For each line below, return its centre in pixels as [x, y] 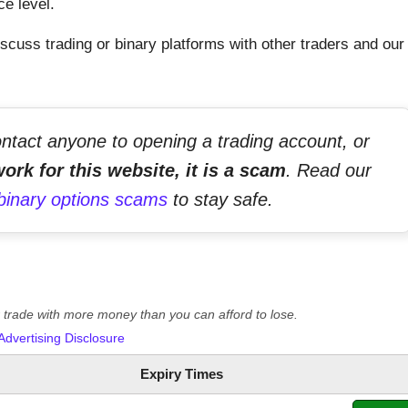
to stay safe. [220, 200]
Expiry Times [181, 374]
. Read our [329, 171]
